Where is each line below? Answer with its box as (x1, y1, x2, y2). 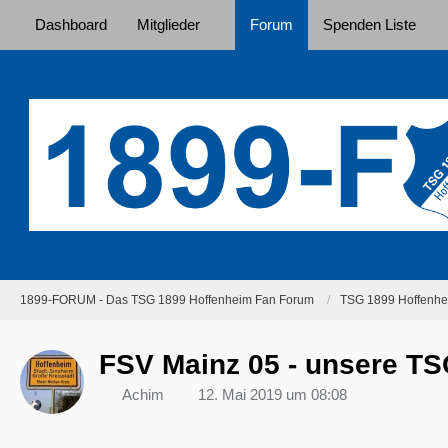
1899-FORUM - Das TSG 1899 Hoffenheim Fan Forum (20, 292, 314, 307)
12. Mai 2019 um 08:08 (198, 386, 347, 403)
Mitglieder (137, 16, 200, 33)
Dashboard (35, 16, 107, 33)
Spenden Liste (323, 16, 416, 33)
